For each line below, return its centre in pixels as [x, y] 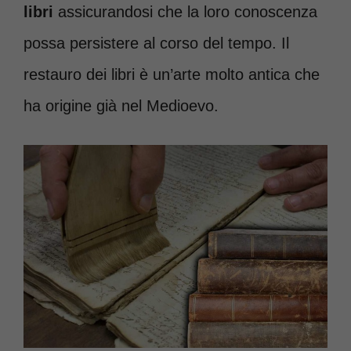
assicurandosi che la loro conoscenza [185, 12]
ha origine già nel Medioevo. [121, 106]
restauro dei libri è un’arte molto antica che [172, 74]
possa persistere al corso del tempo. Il [156, 43]
